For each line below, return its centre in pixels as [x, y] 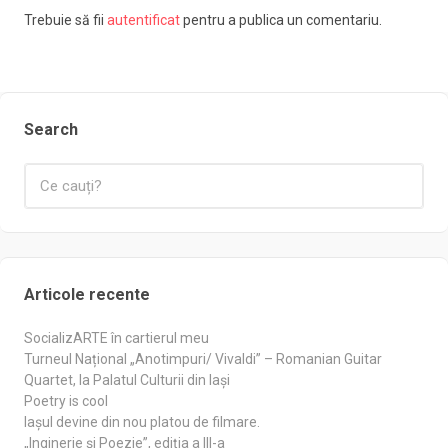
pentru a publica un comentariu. [281, 19]
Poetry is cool [66, 400]
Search [51, 129]
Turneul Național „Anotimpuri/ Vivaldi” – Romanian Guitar [203, 358]
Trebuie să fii [65, 19]
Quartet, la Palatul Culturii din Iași [127, 379]
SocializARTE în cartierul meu [116, 337]
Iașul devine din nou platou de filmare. [142, 421]
